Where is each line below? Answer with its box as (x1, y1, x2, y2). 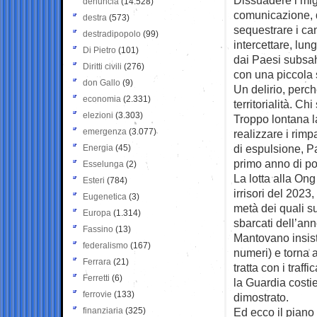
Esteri (83, 175, 105, 185)
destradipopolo (83, 28, 141, 39)
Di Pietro (83, 45, 116, 55)
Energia (83, 142, 113, 153)
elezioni (83, 110, 113, 120)
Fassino (83, 224, 113, 234)
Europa (83, 207, 111, 218)
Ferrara (83, 256, 111, 267)
